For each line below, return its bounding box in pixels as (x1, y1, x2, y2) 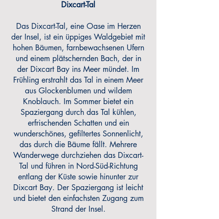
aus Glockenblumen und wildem (24, 86, 132, 96)
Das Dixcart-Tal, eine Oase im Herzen (16, 21, 141, 31)
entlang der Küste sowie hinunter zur (18, 172, 138, 182)
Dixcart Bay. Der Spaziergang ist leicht (13, 182, 143, 193)
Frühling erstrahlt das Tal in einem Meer (13, 75, 143, 85)
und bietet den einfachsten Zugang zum (13, 193, 144, 203)
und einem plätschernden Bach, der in (15, 53, 141, 64)
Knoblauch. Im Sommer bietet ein (23, 96, 133, 107)
